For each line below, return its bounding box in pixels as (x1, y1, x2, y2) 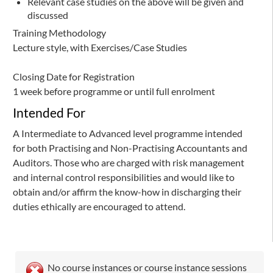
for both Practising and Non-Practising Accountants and (13, 142, 247, 154)
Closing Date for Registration (13, 71, 135, 83)
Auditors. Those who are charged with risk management (13, 157, 244, 169)
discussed (27, 9, 68, 21)
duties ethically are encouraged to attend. (13, 200, 185, 213)
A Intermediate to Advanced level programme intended (13, 127, 243, 140)
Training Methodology (13, 27, 106, 39)
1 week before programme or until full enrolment (13, 85, 215, 97)
